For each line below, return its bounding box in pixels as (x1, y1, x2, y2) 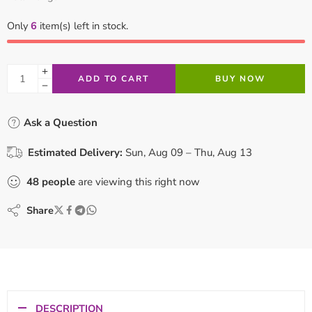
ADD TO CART (78, 72, 150, 84)
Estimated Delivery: (28, 145, 123, 159)
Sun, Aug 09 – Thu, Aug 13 (125, 145, 252, 159)
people (42, 174, 75, 189)
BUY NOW (214, 72, 265, 84)
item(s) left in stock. (37, 18, 128, 33)
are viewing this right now (75, 174, 200, 189)
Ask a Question (21, 115, 97, 130)
